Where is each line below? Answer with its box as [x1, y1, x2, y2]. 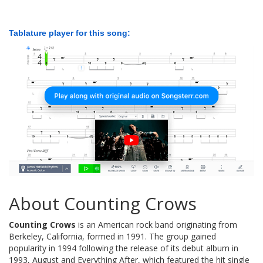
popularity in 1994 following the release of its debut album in [9, 242, 238, 254]
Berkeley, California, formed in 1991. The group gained [9, 230, 216, 242]
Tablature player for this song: [9, 28, 130, 38]
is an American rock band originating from [76, 218, 237, 230]
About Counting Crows [9, 191, 197, 215]
